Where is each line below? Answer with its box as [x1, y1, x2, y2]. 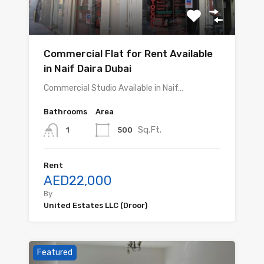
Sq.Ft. [138, 124, 161, 135]
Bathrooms [44, 107, 87, 116]
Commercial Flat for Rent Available [44, 48, 213, 60]
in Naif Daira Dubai [44, 62, 131, 74]
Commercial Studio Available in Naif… [44, 83, 183, 93]
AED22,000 [44, 173, 112, 189]
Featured [37, 247, 72, 258]
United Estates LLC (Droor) [44, 201, 147, 210]
